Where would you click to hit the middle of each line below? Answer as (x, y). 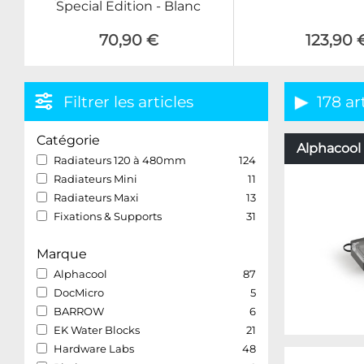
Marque (62, 254)
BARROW (79, 311)
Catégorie (68, 140)
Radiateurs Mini (95, 179)
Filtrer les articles (128, 102)
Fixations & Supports (108, 216)
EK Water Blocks (97, 330)
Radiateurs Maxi (96, 197)
